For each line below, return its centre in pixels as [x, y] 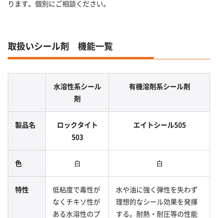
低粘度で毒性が [76, 189]
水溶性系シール [77, 86]
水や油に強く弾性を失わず [157, 189]
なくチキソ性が [76, 201]
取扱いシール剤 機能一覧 [60, 46]
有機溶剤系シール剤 [159, 86]
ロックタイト [77, 124]
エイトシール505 [159, 124]
